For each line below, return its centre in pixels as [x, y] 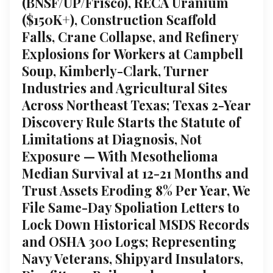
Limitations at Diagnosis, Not [112, 139]
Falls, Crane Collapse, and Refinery [130, 36]
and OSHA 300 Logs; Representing [129, 241]
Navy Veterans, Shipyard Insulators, [133, 258]
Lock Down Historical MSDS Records [136, 224]
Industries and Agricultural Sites [125, 87]
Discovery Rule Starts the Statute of [131, 122]
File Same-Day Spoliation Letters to [131, 207]
